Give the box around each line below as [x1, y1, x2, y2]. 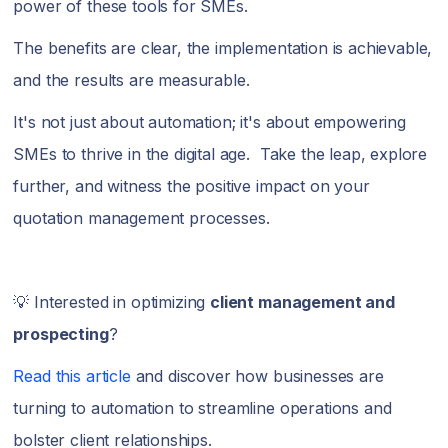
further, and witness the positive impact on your [13, 176, 370, 196]
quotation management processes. [13, 208, 270, 228]
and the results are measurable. [13, 70, 255, 90]
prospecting [13, 324, 109, 344]
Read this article [13, 366, 131, 386]
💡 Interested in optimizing [13, 292, 211, 312]
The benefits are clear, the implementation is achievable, [13, 38, 433, 58]
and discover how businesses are [130, 366, 384, 386]
